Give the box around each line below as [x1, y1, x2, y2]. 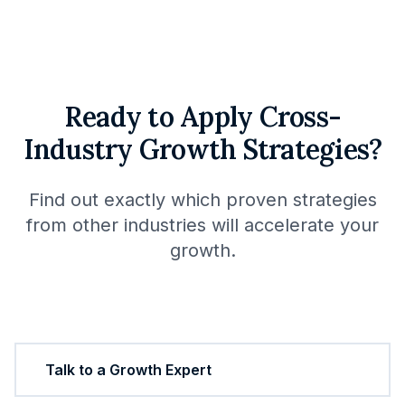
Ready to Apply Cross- [63, 99, 342, 134]
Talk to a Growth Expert [45, 361, 212, 379]
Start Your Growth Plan [43, 308, 206, 326]
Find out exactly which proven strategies [28, 189, 377, 211]
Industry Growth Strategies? [23, 132, 382, 166]
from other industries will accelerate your [26, 214, 379, 236]
